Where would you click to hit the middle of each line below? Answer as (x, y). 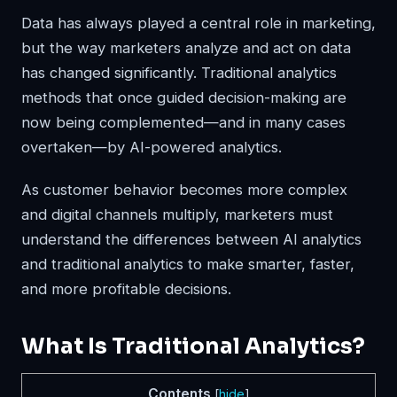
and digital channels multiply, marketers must (177, 214)
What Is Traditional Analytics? (193, 346)
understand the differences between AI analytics (191, 239)
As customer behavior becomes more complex (184, 189)
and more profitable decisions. (126, 288)
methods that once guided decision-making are (184, 97)
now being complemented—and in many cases (183, 122)
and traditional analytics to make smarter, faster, (188, 264)
